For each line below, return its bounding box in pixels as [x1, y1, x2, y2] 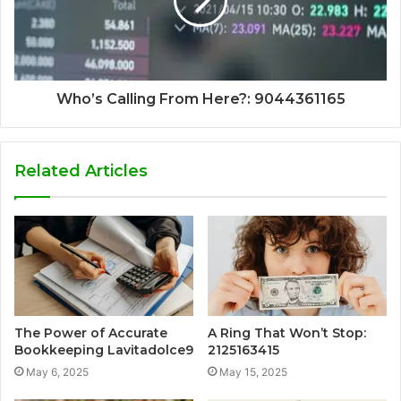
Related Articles [14, 160, 148, 181]
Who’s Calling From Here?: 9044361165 [55, 90, 346, 107]
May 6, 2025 [26, 365, 89, 380]
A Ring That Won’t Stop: [208, 325, 366, 342]
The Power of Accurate [14, 325, 167, 342]
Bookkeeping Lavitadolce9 [14, 342, 193, 359]
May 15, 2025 [219, 365, 287, 380]
